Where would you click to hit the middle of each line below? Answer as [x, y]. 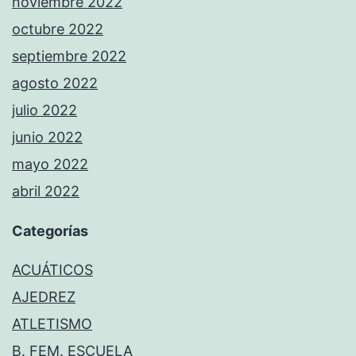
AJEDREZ [44, 296]
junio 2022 [47, 137]
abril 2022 [46, 191]
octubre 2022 [58, 29]
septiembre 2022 [69, 56]
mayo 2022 [50, 164]
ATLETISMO [52, 323]
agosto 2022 [55, 83]
